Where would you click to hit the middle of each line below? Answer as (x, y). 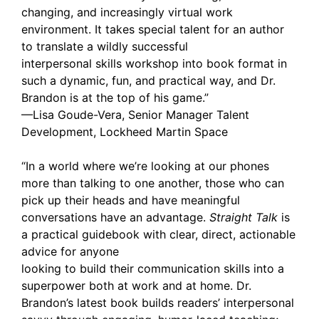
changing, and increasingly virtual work (127, 12)
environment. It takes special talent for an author (153, 29)
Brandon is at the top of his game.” (115, 98)
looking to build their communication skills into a (153, 268)
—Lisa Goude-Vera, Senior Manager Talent (135, 115)
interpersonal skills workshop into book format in (154, 63)
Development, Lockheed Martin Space (125, 132)
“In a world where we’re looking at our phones (145, 166)
